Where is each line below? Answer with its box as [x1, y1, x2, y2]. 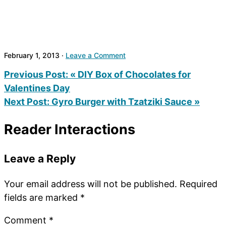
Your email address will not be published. [4, 179, 177, 190]
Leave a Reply [4, 152, 76, 165]
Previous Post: [4, 69, 70, 80]
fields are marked [4, 192, 80, 203]
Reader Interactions [4, 121, 135, 138]
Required [180, 179, 217, 190]
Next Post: [4, 96, 51, 107]
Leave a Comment [66, 50, 126, 60]
